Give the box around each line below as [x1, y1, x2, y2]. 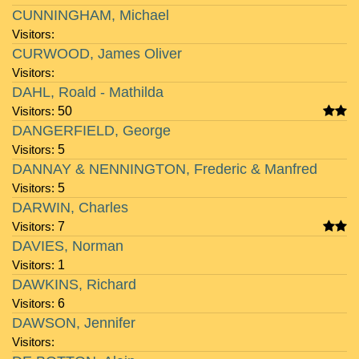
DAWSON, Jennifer [12, 315, 135, 331]
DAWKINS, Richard [12, 276, 136, 292]
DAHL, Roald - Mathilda [12, 84, 163, 100]
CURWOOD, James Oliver [12, 46, 182, 62]
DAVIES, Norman [12, 238, 123, 254]
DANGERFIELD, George [12, 123, 171, 139]
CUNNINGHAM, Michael [12, 7, 169, 23]
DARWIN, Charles [12, 200, 128, 216]
